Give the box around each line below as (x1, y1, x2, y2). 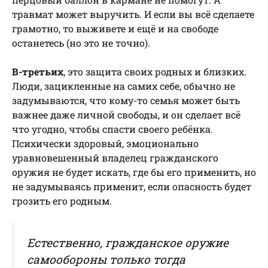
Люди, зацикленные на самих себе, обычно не (12, 79, 235, 92)
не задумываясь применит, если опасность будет (12, 179, 251, 193)
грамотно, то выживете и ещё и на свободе (12, 22, 218, 35)
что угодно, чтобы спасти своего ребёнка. (12, 122, 213, 135)
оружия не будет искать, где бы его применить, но (12, 165, 256, 178)
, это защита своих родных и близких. (63, 65, 246, 78)
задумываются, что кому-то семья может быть (12, 93, 240, 106)
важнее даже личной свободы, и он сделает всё (12, 108, 240, 121)
